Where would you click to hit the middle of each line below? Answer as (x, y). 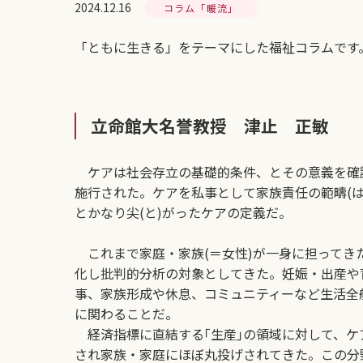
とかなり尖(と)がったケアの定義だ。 (183, 212)
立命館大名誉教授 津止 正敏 (210, 126)
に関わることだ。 (126, 314)
